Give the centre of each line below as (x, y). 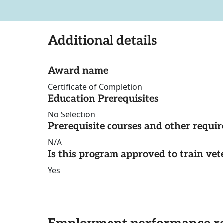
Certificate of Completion (95, 87)
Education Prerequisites (103, 99)
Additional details (102, 41)
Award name (78, 71)
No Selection (71, 115)
